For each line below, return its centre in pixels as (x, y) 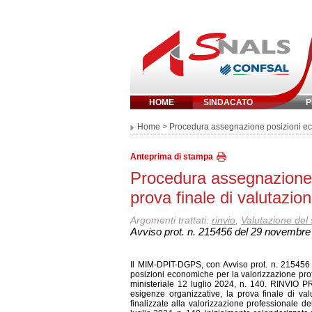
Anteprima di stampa (172, 157)
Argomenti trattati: (171, 220)
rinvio (224, 220)
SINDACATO (228, 102)
